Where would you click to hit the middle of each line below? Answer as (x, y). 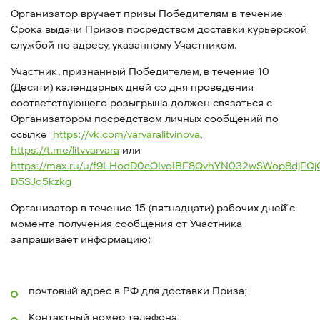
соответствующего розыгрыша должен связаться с (141, 103)
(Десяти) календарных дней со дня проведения (132, 87)
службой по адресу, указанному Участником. (124, 45)
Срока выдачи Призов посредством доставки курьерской (159, 30)
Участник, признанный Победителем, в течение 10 (140, 72)
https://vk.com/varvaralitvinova (126, 135)
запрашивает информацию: (81, 240)
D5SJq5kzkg (41, 182)
